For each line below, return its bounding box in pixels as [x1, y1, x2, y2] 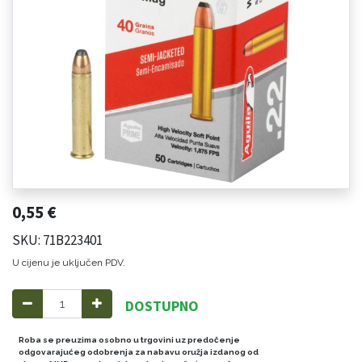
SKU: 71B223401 [12, 230, 103, 249]
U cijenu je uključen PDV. [12, 256, 125, 268]
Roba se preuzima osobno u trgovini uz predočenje [19, 335, 240, 344]
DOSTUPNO [125, 296, 199, 315]
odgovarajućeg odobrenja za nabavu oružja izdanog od [19, 347, 259, 356]
